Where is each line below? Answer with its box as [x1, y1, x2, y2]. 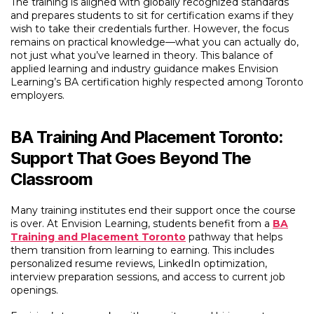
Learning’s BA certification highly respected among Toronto [11, 76, 303, 88]
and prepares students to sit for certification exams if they [11, 9, 294, 22]
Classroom [11, 169, 93, 189]
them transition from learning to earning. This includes [11, 244, 274, 257]
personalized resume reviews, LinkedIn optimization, [11, 257, 267, 270]
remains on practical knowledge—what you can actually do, [11, 36, 299, 48]
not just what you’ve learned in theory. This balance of [11, 49, 273, 62]
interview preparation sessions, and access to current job [11, 271, 285, 283]
